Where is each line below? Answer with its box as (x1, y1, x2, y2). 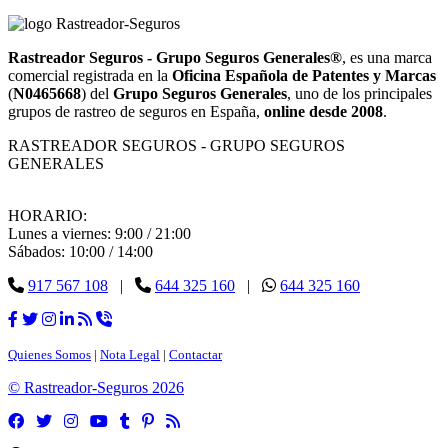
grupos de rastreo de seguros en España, (8, 102, 264, 120)
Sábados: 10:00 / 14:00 (8, 242, 153, 260)
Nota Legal (100, 346, 160, 362)
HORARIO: (8, 206, 87, 224)
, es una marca (342, 48, 432, 66)
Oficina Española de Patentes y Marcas (172, 66, 436, 84)
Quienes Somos (8, 346, 91, 362)
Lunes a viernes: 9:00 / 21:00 (8, 224, 191, 242)
